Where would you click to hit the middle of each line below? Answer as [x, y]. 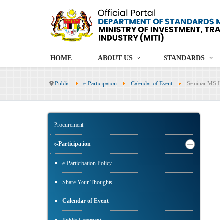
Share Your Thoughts [87, 182]
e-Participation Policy [87, 163]
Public [62, 84]
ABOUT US [115, 58]
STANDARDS [184, 58]
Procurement [69, 125]
